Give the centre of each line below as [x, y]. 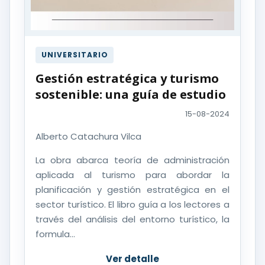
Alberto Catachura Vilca [88, 137]
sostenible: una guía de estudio [131, 95]
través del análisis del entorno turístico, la [132, 219]
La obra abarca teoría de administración [132, 160]
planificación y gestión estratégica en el [132, 190]
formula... [55, 234]
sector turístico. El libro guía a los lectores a [132, 205]
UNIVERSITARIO [75, 55]
